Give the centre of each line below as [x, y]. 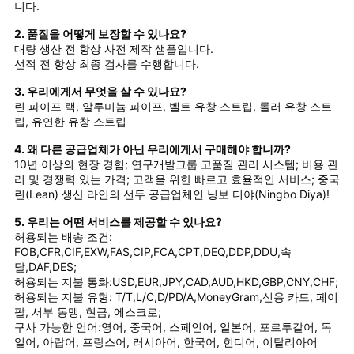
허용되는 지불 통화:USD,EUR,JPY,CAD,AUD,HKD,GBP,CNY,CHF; [176, 282]
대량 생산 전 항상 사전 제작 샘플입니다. [113, 49]
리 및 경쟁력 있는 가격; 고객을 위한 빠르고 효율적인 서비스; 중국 [177, 179]
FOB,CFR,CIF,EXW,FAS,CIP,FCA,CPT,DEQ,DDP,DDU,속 [153, 252]
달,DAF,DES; [45, 267]
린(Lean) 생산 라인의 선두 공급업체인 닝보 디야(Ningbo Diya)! [171, 194]
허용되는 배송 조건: [63, 237]
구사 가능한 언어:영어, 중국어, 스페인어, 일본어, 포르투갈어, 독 [173, 327]
